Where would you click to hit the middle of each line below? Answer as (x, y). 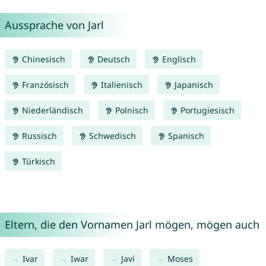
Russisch (38, 136)
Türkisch (37, 161)
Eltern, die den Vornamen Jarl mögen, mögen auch (132, 225)
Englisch (178, 59)
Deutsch (112, 59)
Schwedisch (111, 136)
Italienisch (120, 85)
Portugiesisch (206, 110)
